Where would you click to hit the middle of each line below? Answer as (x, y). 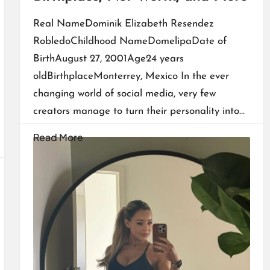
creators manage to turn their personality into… (139, 111)
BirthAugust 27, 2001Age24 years (108, 58)
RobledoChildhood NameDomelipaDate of (130, 41)
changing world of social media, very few (124, 93)
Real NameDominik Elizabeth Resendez (123, 24)
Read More (58, 137)
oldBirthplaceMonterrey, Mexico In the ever (131, 76)
